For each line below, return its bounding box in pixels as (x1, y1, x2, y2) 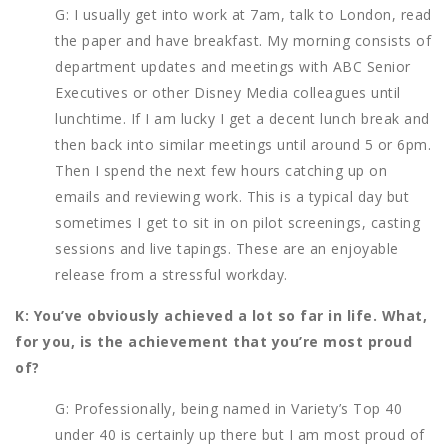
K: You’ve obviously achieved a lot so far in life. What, (15, 306, 427, 326)
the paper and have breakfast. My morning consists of (55, 31, 431, 51)
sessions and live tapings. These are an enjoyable (55, 239, 399, 259)
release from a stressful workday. (55, 265, 288, 285)
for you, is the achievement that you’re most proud (15, 332, 412, 352)
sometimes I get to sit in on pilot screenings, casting (55, 213, 420, 233)
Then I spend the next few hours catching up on (55, 161, 387, 181)
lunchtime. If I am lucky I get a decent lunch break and (55, 109, 430, 129)
